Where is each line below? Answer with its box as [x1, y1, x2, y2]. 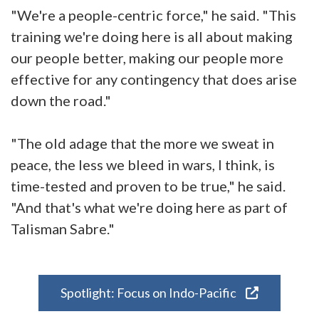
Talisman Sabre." [11, 219, 115, 237]
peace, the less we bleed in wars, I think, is [11, 155, 275, 173]
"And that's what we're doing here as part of [11, 198, 288, 216]
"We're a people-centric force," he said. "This [11, 6, 296, 23]
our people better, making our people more [11, 48, 283, 66]
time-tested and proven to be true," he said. [11, 177, 286, 194]
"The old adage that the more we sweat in [11, 134, 274, 152]
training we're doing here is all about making [11, 27, 293, 45]
